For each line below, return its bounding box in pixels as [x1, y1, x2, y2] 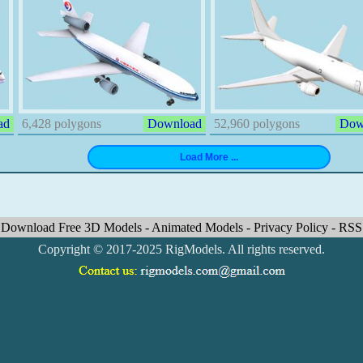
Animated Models [152, 220, 246, 234]
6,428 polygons [18, 117, 101, 130]
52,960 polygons [210, 117, 300, 130]
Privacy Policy [254, 220, 331, 234]
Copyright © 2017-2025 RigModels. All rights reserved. [38, 242, 325, 256]
